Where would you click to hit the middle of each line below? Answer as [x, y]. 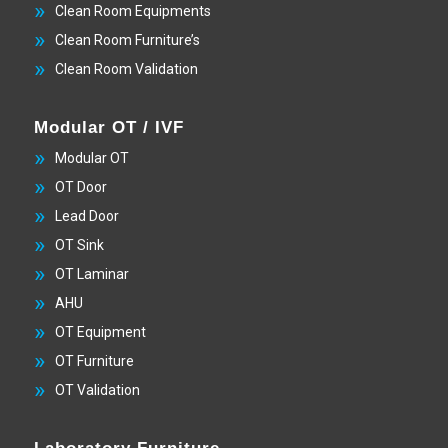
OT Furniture [94, 361]
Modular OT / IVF [108, 127]
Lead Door [86, 216]
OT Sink [79, 245]
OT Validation [97, 390]
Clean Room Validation [126, 69]
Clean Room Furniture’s [127, 40]
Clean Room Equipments [132, 11]
